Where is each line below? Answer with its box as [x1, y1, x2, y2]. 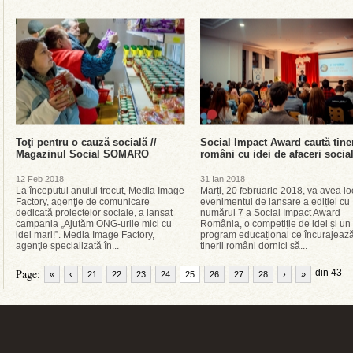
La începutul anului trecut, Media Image [16, 185, 184, 196]
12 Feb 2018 [16, 174, 64, 184]
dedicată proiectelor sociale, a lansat [16, 207, 173, 218]
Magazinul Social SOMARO [16, 148, 149, 160]
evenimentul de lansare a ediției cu [200, 196, 350, 207]
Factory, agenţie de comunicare [16, 196, 150, 207]
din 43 [315, 267, 342, 278]
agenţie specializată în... [16, 240, 119, 251]
